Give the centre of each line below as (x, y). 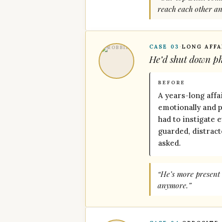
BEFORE (172, 83)
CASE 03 (164, 47)
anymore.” (174, 185)
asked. (169, 143)
